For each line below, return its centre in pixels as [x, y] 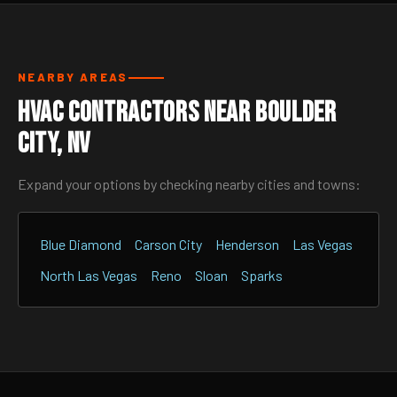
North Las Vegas [89, 275]
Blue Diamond [81, 244]
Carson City [168, 244]
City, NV [54, 144]
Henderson [247, 244]
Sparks [262, 275]
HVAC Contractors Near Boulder [177, 113]
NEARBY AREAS [73, 77]
